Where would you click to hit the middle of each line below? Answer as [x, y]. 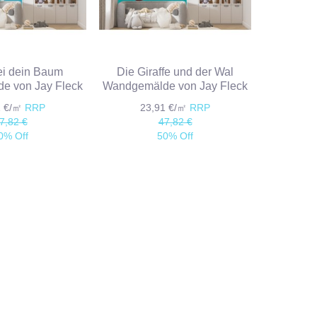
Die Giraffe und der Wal [175, 72]
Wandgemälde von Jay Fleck [175, 86]
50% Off [175, 136]
